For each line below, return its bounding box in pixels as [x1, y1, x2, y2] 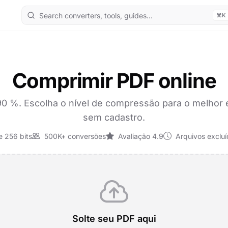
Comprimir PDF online [12, 68, 216, 93]
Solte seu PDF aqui [72, 213, 156, 224]
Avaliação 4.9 [116, 132, 163, 140]
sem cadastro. [83, 112, 145, 123]
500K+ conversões [42, 132, 106, 140]
